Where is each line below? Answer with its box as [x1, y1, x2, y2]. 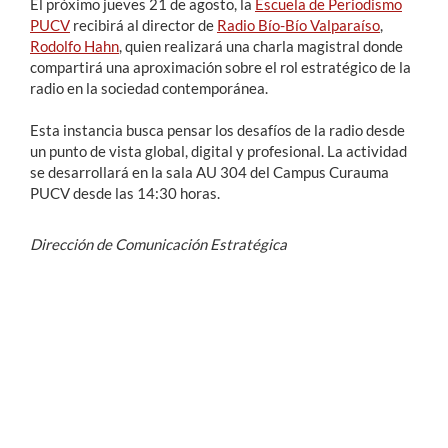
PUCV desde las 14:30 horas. [30, 183, 220, 202]
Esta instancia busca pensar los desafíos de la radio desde [30, 120, 405, 139]
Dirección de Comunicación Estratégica [30, 234, 287, 253]
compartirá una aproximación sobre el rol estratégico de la [30, 57, 411, 76]
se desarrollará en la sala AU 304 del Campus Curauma [30, 162, 389, 181]
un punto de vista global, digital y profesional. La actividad [30, 141, 407, 160]
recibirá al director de [70, 15, 217, 34]
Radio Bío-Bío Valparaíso [217, 15, 380, 34]
